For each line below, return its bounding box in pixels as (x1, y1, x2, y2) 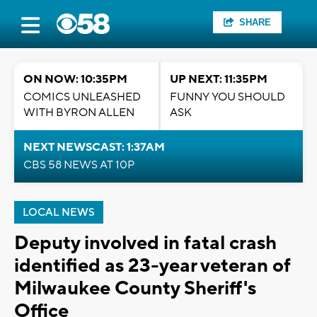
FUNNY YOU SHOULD (170, 90, 285, 104)
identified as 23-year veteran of (14, 253, 291, 278)
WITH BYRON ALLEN (23, 105, 134, 120)
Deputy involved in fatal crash (14, 231, 277, 255)
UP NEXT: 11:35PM (170, 72, 267, 86)
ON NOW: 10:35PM (23, 72, 127, 86)
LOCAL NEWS (23, 206, 95, 219)
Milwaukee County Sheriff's (14, 276, 256, 301)
